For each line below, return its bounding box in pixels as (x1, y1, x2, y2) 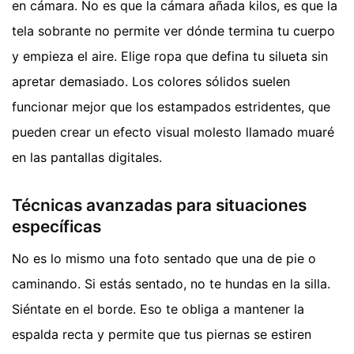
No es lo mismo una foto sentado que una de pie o (12, 250, 316, 266)
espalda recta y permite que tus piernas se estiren (12, 326, 311, 342)
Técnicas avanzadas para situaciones (12, 195, 307, 216)
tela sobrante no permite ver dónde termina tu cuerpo (12, 23, 335, 40)
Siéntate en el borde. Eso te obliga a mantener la (12, 300, 304, 317)
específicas (12, 217, 101, 237)
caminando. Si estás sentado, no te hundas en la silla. (12, 275, 330, 292)
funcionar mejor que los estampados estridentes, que (12, 99, 330, 115)
